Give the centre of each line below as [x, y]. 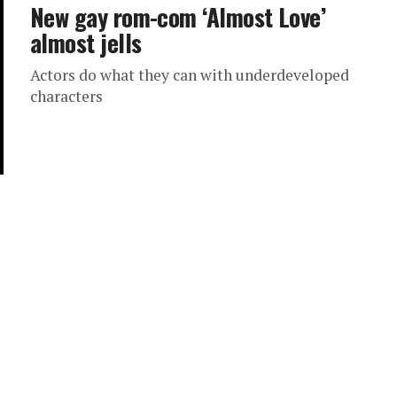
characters [66, 96]
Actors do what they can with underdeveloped [190, 75]
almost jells [86, 43]
